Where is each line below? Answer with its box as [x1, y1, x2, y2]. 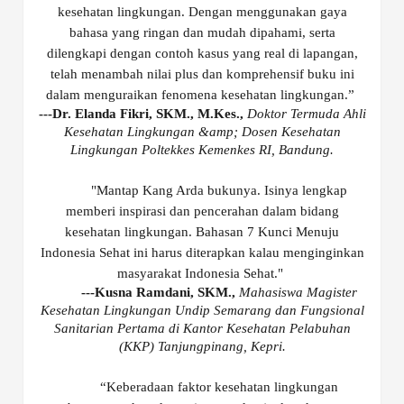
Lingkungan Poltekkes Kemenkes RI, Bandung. [70, 142, 334, 158]
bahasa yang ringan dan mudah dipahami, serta [69, 25, 335, 41]
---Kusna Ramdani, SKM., [80, 285, 235, 300]
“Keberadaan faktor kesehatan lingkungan [99, 380, 338, 395]
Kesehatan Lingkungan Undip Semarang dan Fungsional [40, 303, 364, 318]
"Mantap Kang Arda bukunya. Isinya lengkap [90, 183, 347, 198]
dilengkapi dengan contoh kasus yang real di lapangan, [46, 46, 358, 61]
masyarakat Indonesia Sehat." [117, 266, 287, 281]
